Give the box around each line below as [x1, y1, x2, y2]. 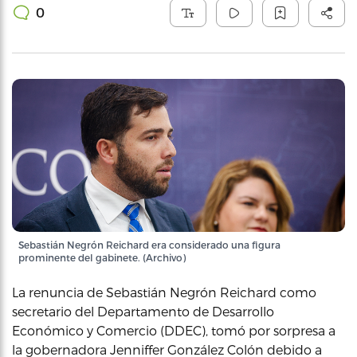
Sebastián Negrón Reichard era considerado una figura [18, 239, 280, 250]
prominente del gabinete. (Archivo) [18, 252, 186, 263]
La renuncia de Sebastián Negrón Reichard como [12, 284, 316, 300]
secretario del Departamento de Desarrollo [12, 304, 274, 319]
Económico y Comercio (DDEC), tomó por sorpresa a [12, 323, 335, 338]
